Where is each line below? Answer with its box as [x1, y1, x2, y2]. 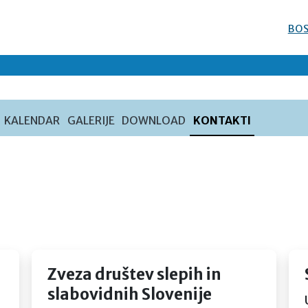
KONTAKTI [193, 113, 252, 127]
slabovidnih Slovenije [47, 285, 212, 304]
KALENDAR [3, 113, 60, 127]
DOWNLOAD [122, 113, 186, 127]
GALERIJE [67, 113, 115, 127]
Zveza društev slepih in [47, 265, 221, 284]
